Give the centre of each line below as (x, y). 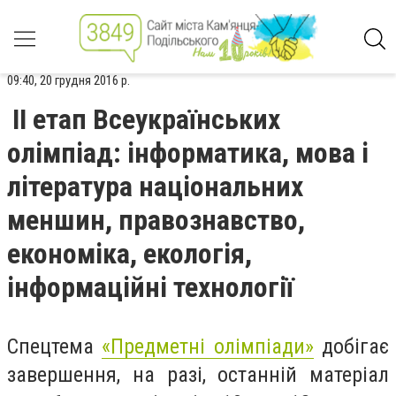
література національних (155, 187)
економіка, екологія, (129, 254)
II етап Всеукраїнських (146, 119)
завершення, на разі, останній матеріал (198, 375)
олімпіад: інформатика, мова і (188, 153)
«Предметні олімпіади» (208, 346)
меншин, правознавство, (156, 220)
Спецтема (55, 346)
